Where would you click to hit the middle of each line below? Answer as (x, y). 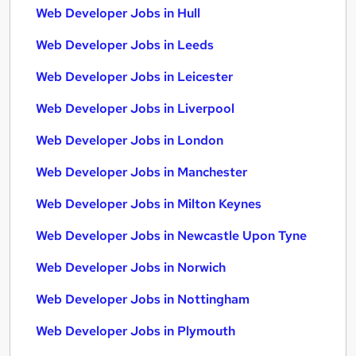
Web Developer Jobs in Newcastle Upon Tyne (171, 236)
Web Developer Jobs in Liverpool (135, 108)
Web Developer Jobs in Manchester (141, 172)
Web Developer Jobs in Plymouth (135, 331)
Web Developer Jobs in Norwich (131, 267)
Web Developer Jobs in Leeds (125, 45)
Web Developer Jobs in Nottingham (143, 299)
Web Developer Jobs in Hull (118, 13)
